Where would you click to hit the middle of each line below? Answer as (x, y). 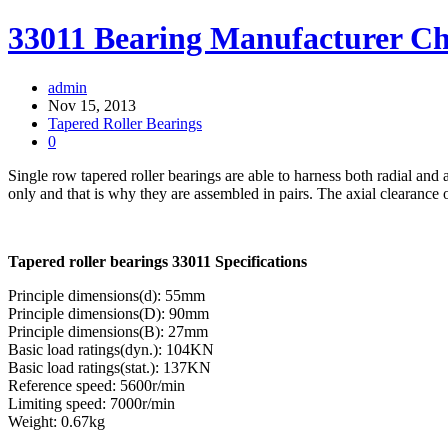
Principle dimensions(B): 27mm (108, 331)
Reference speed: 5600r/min (96, 385)
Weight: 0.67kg (56, 421)
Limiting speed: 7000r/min (91, 403)
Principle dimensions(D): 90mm (108, 313)
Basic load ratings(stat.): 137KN (109, 367)
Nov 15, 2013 (92, 105)
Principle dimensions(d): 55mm (106, 295)
